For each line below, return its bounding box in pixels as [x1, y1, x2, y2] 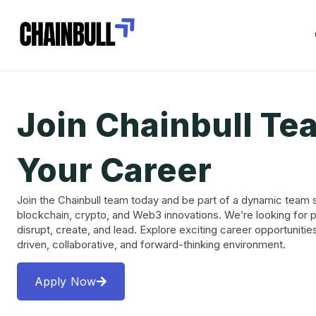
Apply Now [35, 274, 96, 288]
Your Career [17, 150, 212, 190]
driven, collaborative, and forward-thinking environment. [17, 238, 286, 251]
